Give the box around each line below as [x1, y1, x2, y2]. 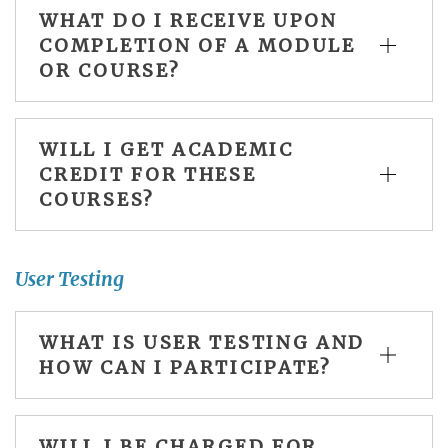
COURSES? [39, 188, 155, 212]
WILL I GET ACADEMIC [39, 138, 294, 162]
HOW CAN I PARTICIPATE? [39, 356, 332, 380]
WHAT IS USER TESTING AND [39, 331, 366, 355]
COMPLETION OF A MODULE [39, 34, 356, 58]
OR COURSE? [39, 59, 181, 83]
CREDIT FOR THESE [39, 163, 257, 187]
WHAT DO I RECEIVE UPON [39, 9, 338, 33]
